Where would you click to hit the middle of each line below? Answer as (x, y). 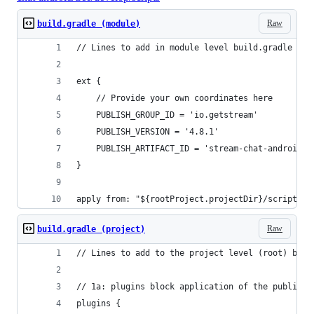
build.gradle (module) (89, 24)
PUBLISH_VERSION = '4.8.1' (148, 132)
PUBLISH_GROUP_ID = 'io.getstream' (167, 115)
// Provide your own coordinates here (175, 98)
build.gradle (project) (91, 229)
